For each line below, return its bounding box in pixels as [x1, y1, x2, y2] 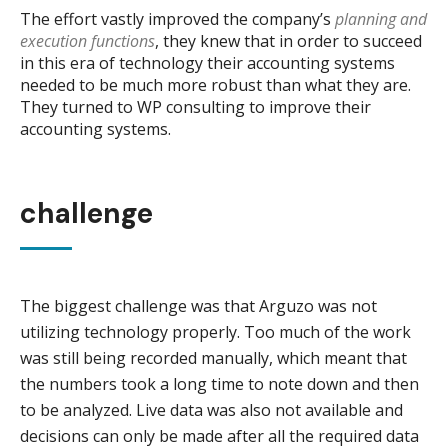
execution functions [20, 30, 155, 53]
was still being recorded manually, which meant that [20, 347, 407, 370]
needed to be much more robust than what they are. [20, 74, 411, 97]
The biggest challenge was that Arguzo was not [20, 295, 377, 318]
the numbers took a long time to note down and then [20, 373, 419, 396]
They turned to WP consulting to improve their [20, 96, 371, 119]
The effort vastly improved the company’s [20, 8, 335, 31]
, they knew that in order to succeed [155, 30, 422, 53]
